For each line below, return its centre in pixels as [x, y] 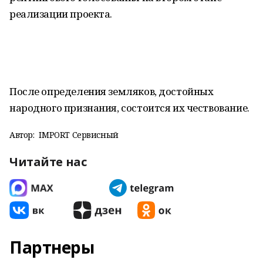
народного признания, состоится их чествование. [129, 108]
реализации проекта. [61, 14]
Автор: [22, 135]
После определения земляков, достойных [112, 91]
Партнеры [52, 247]
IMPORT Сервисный [79, 135]
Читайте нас [48, 162]
